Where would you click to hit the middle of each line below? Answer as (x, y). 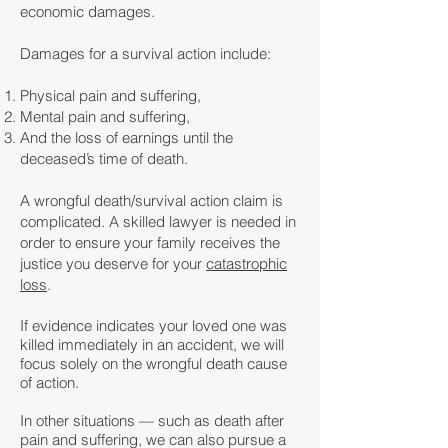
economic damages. (87, 11)
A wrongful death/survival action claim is (151, 200)
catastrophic (246, 263)
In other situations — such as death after (152, 420)
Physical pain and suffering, (112, 95)
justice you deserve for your (113, 263)
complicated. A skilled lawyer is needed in (158, 221)
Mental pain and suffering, (107, 116)
